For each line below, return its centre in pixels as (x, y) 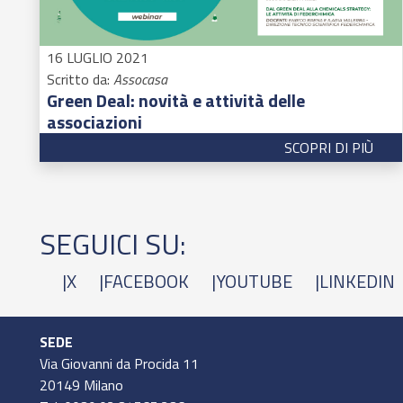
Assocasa (140, 79)
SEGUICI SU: (113, 243)
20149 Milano (81, 385)
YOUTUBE (254, 281)
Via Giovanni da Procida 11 (119, 363)
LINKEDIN (357, 281)
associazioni (94, 121)
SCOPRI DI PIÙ (328, 147)
